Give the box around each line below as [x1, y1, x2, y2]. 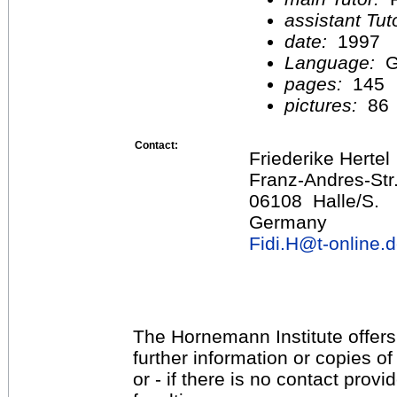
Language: [284, 51, 385, 73]
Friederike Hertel [249, 147, 390, 168]
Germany [249, 211, 327, 232]
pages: [284, 73, 347, 94]
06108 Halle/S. [249, 190, 379, 211]
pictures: [284, 94, 362, 115]
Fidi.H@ [249, 232, 317, 253]
